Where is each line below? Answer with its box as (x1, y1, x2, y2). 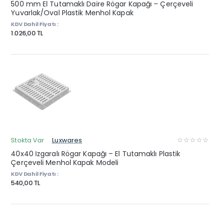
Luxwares (52, 136, 82, 145)
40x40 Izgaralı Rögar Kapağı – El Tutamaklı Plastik (11, 149, 181, 159)
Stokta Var (11, 136, 45, 145)
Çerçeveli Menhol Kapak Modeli (11, 158, 119, 168)
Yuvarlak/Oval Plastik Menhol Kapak (11, 7, 134, 18)
